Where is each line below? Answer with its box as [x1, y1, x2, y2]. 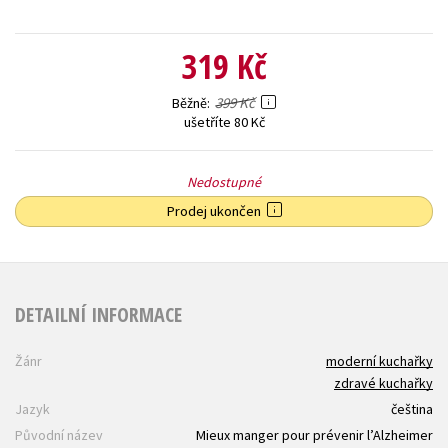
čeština [391, 400, 433, 419]
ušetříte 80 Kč [183, 112, 265, 131]
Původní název [15, 426, 103, 445]
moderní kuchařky [326, 352, 433, 371]
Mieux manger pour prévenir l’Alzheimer [196, 426, 433, 445]
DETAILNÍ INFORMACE [15, 301, 182, 329]
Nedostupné [187, 172, 261, 191]
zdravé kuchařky [334, 374, 433, 393]
